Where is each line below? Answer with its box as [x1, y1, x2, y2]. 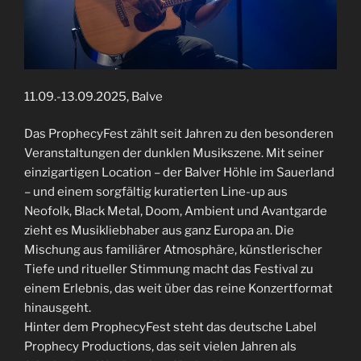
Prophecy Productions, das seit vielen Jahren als [24, 339, 297, 355]
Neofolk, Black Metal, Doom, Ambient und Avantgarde [24, 204, 327, 219]
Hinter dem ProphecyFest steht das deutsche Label [24, 320, 317, 335]
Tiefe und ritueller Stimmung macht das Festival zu [24, 262, 313, 277]
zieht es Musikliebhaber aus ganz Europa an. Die [24, 223, 294, 239]
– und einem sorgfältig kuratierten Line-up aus [24, 185, 288, 200]
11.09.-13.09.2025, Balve [24, 89, 163, 104]
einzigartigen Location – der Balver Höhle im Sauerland [24, 165, 334, 180]
